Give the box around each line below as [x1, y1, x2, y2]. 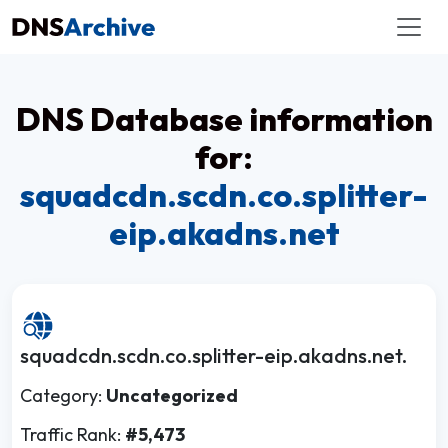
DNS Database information [15, 99, 433, 139]
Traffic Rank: [20, 423, 125, 446]
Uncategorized [106, 384, 238, 407]
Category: [20, 384, 106, 407]
